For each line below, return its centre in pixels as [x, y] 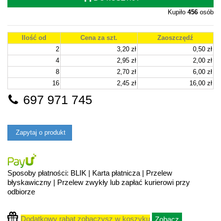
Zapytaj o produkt [40, 133]
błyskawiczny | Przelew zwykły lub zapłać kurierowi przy [99, 183]
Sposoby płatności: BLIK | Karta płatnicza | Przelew [90, 173]
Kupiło [178, 12]
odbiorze [21, 192]
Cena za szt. [99, 38]
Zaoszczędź [175, 38]
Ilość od [34, 38]
